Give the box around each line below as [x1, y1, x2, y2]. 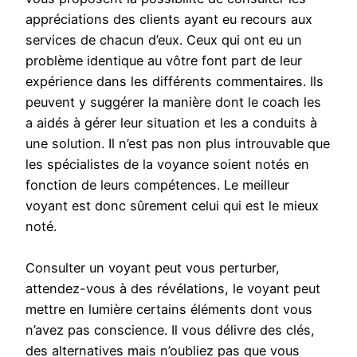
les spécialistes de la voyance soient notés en [25, 156, 309, 173]
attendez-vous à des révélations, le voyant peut [25, 280, 320, 297]
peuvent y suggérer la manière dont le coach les [25, 94, 321, 111]
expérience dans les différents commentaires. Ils [25, 73, 324, 90]
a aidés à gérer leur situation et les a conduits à [25, 115, 317, 131]
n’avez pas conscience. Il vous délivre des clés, [25, 322, 315, 339]
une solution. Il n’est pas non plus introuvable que [25, 135, 330, 152]
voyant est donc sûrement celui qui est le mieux [25, 198, 319, 214]
